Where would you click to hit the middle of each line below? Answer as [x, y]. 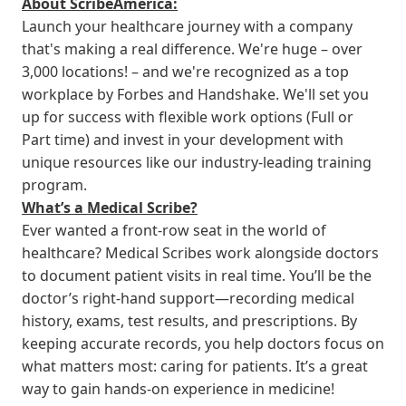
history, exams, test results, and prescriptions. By [189, 321]
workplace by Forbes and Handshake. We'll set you [195, 95]
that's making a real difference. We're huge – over [192, 49]
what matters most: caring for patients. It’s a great [195, 367]
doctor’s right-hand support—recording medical [188, 299]
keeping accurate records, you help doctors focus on [203, 344]
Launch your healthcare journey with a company [187, 27]
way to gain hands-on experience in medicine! [178, 389]
